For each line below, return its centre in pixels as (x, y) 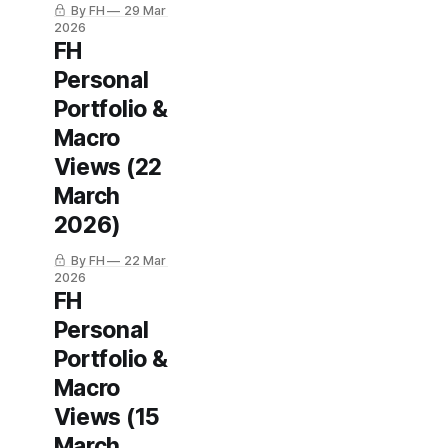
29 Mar (145, 10)
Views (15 (106, 417)
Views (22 (107, 167)
